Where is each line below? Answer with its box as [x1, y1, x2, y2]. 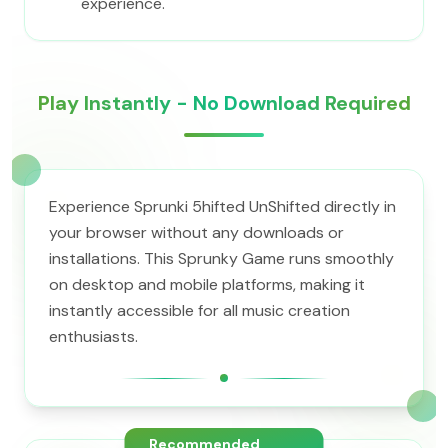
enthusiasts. [49, 326, 138, 347]
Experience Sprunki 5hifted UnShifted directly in [49, 196, 396, 217]
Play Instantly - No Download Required [37, 90, 411, 116]
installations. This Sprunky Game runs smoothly [49, 248, 394, 269]
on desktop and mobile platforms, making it [49, 274, 365, 295]
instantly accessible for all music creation [49, 300, 350, 321]
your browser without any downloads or [49, 222, 344, 243]
